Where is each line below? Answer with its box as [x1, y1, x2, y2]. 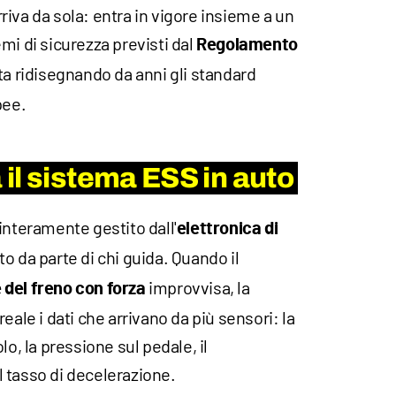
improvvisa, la [145, 277, 250, 299]
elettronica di [176, 220, 278, 239]
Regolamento [196, 36, 298, 55]
